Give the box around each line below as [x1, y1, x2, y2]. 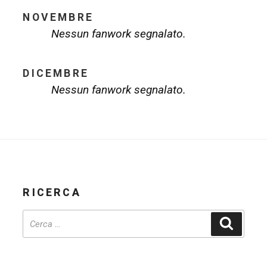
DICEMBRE [23, 67, 89, 79]
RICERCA [23, 186, 81, 198]
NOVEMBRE [23, 11, 94, 24]
